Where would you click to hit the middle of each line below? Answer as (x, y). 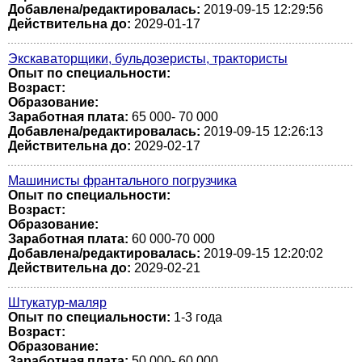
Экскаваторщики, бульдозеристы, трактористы (148, 59)
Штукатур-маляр (57, 303)
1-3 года (196, 317)
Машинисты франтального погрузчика (122, 181)
